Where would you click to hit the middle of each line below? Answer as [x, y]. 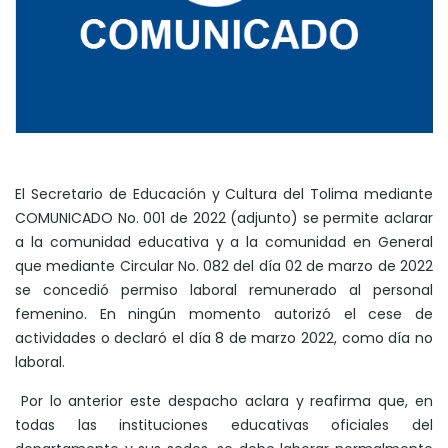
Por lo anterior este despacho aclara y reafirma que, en [227, 401]
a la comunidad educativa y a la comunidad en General [224, 242]
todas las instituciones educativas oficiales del [224, 425]
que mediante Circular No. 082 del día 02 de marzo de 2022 [224, 266]
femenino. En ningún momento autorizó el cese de [224, 314]
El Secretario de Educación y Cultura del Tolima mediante [224, 194]
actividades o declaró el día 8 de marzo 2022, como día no [224, 338]
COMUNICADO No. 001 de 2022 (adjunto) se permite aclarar [224, 218]
